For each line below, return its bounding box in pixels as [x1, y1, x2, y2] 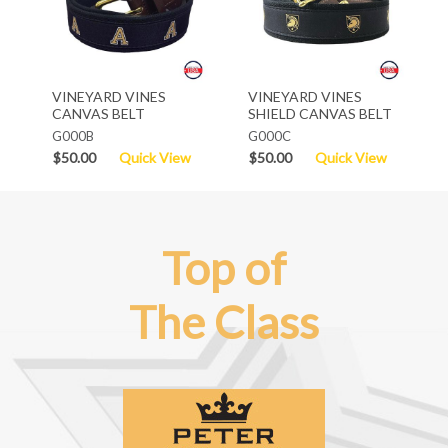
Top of [162, 240, 286, 295]
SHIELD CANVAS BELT [247, 104, 392, 122]
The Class [129, 294, 319, 349]
